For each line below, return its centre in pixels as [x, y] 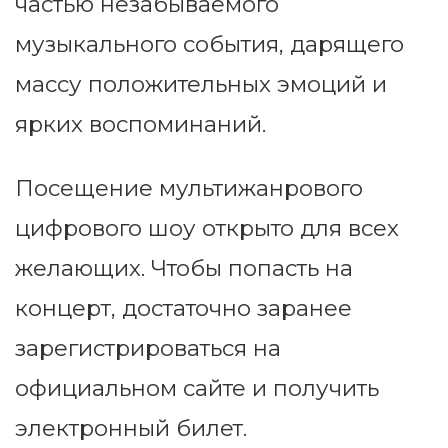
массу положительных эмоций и [201, 84]
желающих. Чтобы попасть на [184, 268]
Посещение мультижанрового [189, 188]
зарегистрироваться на [148, 348]
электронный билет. [131, 428]
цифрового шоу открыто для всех [207, 228]
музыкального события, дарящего [209, 44]
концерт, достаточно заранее [183, 308]
